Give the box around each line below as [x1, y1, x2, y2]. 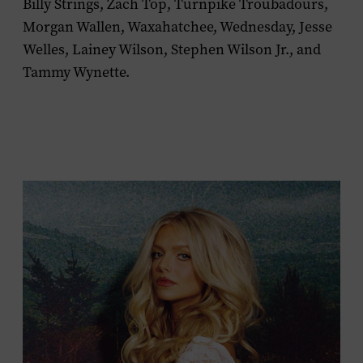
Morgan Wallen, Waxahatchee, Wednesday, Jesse [23, 17, 332, 36]
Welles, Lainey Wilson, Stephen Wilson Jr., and [23, 40, 321, 59]
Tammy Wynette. [23, 62, 130, 82]
